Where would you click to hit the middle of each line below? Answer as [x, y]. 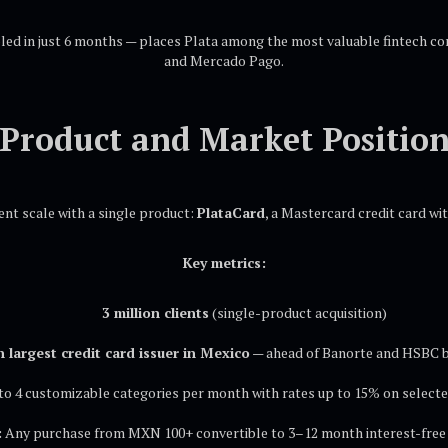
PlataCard [230, 212]
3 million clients [155, 312]
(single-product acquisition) [297, 312]
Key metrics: [224, 262]
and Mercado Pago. [224, 60]
